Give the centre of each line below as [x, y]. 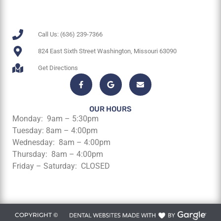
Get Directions [58, 68]
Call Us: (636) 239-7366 [70, 35]
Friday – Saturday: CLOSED [61, 166]
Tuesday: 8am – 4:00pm [55, 130]
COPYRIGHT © [37, 215]
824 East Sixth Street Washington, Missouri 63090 [107, 51]
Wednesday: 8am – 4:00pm [61, 142]
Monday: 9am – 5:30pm [55, 118]
